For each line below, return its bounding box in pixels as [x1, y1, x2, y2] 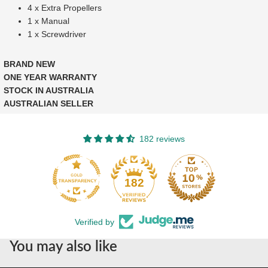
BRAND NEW [4, 59, 55, 69]
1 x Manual [28, 16, 69, 26]
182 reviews [139, 134, 185, 144]
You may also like [10, 237, 117, 255]
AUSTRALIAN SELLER [4, 99, 93, 109]
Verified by [74, 217, 114, 227]
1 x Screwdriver [28, 29, 86, 39]
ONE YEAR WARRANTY [4, 72, 99, 83]
